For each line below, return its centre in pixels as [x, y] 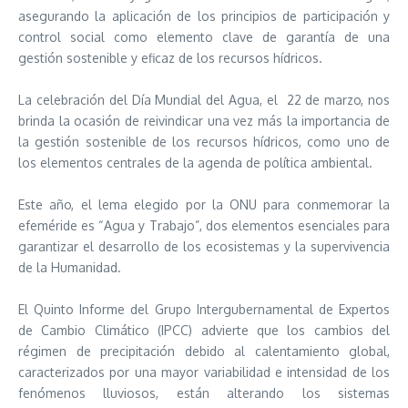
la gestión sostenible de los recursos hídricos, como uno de [204, 142]
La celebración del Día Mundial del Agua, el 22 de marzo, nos [204, 100]
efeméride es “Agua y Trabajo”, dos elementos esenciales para [204, 225]
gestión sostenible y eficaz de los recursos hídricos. [172, 58]
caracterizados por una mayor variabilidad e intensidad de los [204, 372]
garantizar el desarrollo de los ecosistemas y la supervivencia [204, 246]
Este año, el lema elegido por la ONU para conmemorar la [204, 204]
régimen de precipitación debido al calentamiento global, [204, 351]
